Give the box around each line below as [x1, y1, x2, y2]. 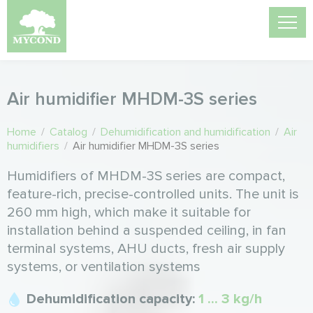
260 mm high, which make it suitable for [7, 204, 251, 221]
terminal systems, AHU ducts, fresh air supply [7, 240, 285, 257]
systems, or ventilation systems [7, 259, 201, 275]
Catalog [50, 125, 87, 139]
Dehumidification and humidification [101, 125, 270, 139]
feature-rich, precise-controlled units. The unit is [7, 186, 299, 203]
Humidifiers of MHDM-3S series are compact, [7, 168, 285, 184]
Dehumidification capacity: [27, 291, 198, 307]
